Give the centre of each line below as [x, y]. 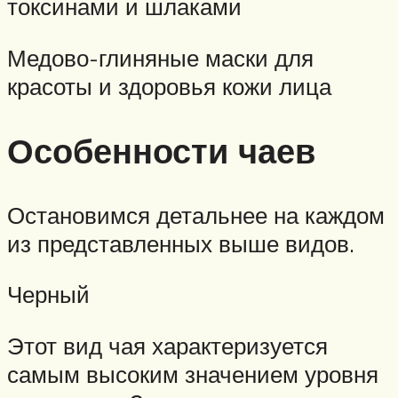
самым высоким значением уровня [193, 374]
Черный [48, 295]
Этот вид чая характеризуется [167, 345]
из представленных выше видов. [181, 243]
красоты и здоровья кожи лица [169, 86]
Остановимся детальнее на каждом [196, 215]
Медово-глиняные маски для [160, 57]
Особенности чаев [161, 150]
